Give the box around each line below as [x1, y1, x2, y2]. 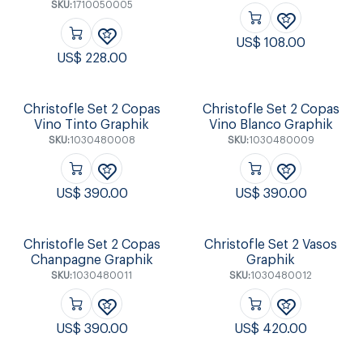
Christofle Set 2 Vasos [204, 237, 338, 251]
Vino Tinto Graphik [34, 117, 150, 131]
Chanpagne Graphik [30, 253, 153, 267]
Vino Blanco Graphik [208, 117, 333, 131]
